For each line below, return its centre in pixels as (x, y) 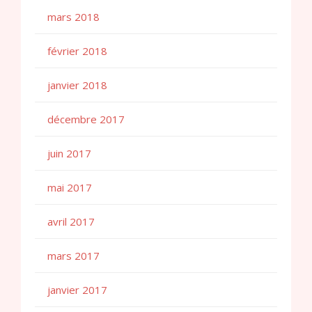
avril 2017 (71, 222)
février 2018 (77, 51)
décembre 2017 (86, 119)
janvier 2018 (77, 85)
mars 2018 (73, 17)
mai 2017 (70, 188)
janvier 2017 (77, 290)
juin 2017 (69, 154)
